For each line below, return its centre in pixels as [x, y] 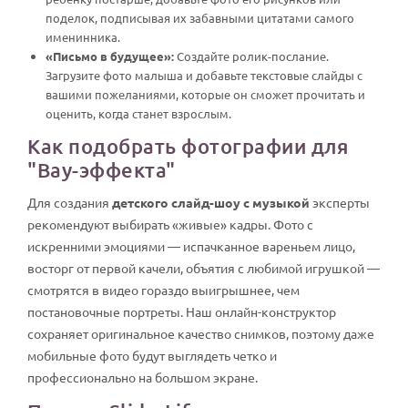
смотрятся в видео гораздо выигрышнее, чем [163, 289]
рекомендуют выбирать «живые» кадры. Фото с [170, 224]
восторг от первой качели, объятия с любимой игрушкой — [204, 267]
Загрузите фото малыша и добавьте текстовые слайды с [204, 75]
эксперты [340, 202]
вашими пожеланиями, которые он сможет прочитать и [205, 94]
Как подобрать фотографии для [188, 146]
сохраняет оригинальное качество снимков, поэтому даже [201, 333]
